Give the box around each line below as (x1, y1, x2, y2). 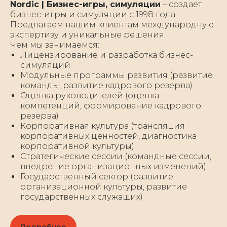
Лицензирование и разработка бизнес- (20, 50, 193, 60)
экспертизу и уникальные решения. (10, 29, 166, 40)
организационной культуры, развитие (20, 181, 187, 192)
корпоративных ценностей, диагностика (20, 131, 197, 141)
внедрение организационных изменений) (20, 161, 206, 171)
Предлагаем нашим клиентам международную (10, 19, 214, 29)
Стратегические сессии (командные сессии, (20, 151, 211, 161)
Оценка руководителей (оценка (20, 90, 159, 100)
